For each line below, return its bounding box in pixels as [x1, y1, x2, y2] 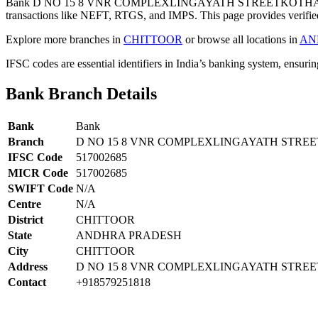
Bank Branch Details [6, 84, 157, 103]
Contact [8, 275, 46, 288]
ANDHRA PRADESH [76, 229, 182, 241]
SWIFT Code [8, 182, 73, 194]
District [8, 213, 43, 226]
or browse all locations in [182, 33, 300, 45]
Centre [8, 197, 41, 210]
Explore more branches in [6, 33, 124, 45]
